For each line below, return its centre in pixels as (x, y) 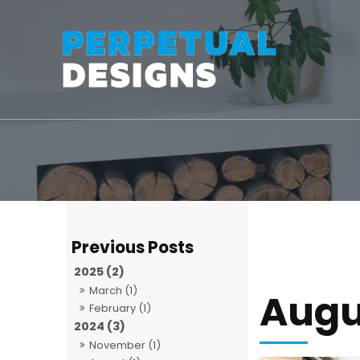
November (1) (125, 346)
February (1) (121, 309)
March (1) (114, 291)
